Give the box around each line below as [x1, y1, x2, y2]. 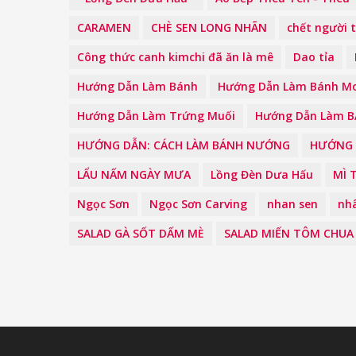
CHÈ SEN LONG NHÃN [151, 20, 267, 35]
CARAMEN [77, 20, 131, 35]
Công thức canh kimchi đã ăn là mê [77, 49, 273, 64]
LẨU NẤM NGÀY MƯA [77, 167, 191, 182]
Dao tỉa [293, 49, 335, 64]
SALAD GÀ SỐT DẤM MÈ [77, 226, 204, 241]
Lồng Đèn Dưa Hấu [211, 167, 313, 182]
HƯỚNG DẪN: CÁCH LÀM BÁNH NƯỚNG [77, 137, 290, 153]
